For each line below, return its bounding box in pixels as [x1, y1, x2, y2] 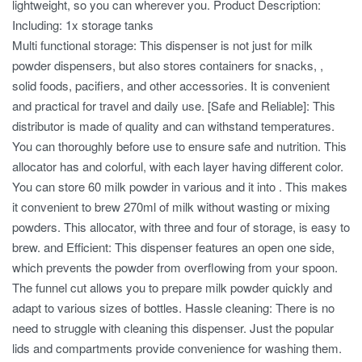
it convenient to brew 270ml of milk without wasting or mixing [12, 197, 330, 215]
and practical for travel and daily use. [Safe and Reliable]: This [12, 96, 335, 114]
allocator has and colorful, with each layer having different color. [12, 157, 343, 175]
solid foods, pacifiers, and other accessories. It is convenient [12, 76, 330, 94]
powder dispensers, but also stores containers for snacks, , [12, 56, 323, 74]
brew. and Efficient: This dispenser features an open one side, [12, 238, 335, 255]
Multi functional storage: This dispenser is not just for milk [12, 36, 313, 53]
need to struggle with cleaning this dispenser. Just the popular [12, 318, 334, 336]
